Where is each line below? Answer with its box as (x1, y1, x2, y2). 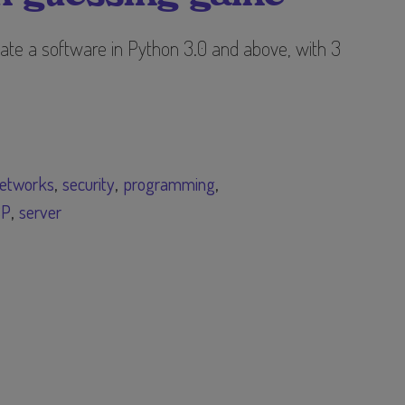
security (62, 171, 116, 195)
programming (123, 171, 216, 195)
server (19, 199, 62, 223)
